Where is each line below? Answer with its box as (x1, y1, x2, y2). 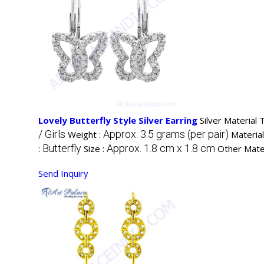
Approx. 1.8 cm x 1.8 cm (107, 142, 215, 155)
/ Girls (38, 128, 65, 141)
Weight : (68, 128, 103, 141)
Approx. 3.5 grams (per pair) (103, 128, 229, 141)
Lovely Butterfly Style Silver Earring (38, 114, 200, 127)
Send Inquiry (38, 167, 88, 180)
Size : (84, 143, 107, 155)
